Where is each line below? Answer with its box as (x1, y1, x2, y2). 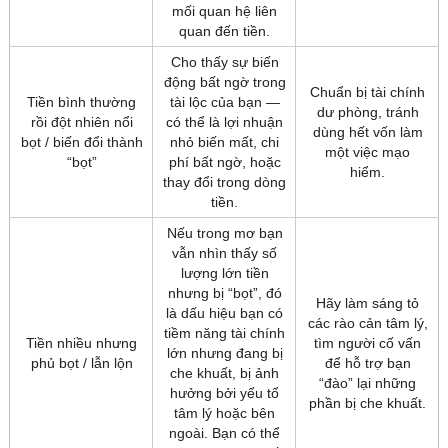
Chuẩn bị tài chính (310, 84, 425, 101)
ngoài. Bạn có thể (169, 425, 280, 442)
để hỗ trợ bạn (324, 355, 411, 372)
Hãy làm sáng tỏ (316, 295, 419, 312)
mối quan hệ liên (172, 3, 277, 20)
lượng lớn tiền (180, 265, 269, 282)
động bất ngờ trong (163, 74, 286, 91)
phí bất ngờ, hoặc (168, 154, 281, 171)
